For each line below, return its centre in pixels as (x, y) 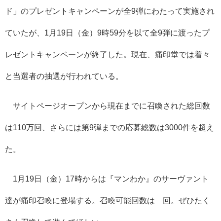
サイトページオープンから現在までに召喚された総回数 (108, 105)
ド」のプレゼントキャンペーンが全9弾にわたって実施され (110, 11)
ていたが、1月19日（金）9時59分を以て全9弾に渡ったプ (107, 32)
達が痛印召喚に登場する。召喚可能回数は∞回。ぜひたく (108, 200)
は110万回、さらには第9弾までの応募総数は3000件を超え (110, 127)
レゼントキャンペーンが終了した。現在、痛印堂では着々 (108, 54)
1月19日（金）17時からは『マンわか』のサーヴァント (107, 178)
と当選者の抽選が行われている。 (64, 76)
